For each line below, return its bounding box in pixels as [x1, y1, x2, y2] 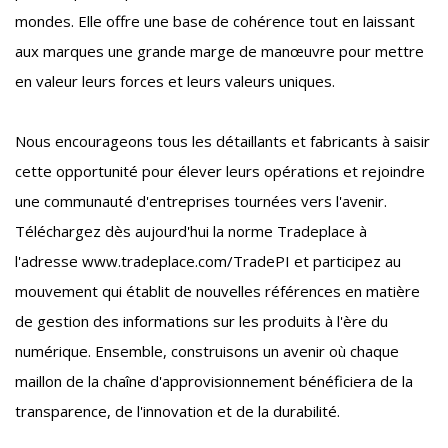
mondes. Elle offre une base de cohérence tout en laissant [15, 11, 415, 32]
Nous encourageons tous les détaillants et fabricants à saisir [15, 131, 430, 152]
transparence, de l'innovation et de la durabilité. [15, 401, 340, 422]
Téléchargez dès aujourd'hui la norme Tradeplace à [15, 221, 367, 242]
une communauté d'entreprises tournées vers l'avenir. [15, 191, 387, 212]
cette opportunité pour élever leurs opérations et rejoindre [15, 161, 425, 182]
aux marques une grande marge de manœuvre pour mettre [15, 41, 424, 62]
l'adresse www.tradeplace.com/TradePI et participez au [15, 251, 401, 272]
